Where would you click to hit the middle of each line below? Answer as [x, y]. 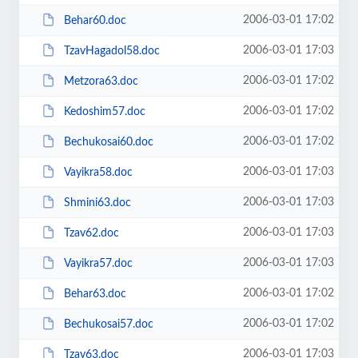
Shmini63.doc [97, 203]
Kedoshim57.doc [104, 111]
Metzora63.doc [101, 81]
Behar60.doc [95, 20]
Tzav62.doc [91, 233]
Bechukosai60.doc [108, 142]
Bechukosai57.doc [108, 324]
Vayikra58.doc [98, 172]
